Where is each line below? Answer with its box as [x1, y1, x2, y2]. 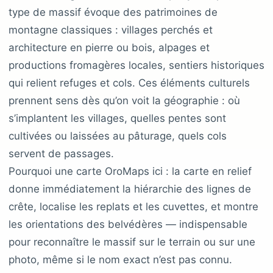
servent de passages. [9, 147, 114, 160]
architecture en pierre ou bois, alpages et [9, 41, 210, 54]
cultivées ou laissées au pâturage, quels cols [9, 129, 227, 142]
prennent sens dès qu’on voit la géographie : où [9, 94, 240, 107]
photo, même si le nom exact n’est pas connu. [9, 253, 232, 266]
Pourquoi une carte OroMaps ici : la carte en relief [9, 165, 252, 177]
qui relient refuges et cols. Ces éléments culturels [9, 76, 250, 89]
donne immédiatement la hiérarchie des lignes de [9, 182, 251, 195]
